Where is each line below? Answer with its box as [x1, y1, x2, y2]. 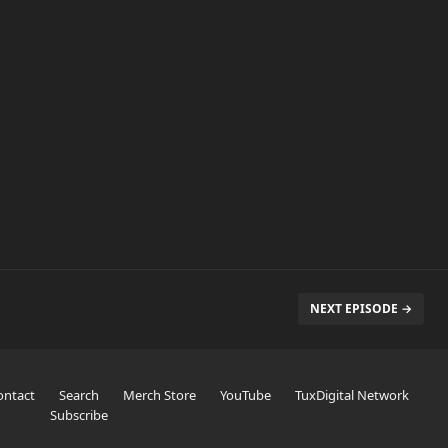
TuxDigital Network [294, 386, 409, 404]
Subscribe [50, 406, 109, 424]
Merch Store [122, 386, 196, 404]
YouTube [219, 386, 271, 404]
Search [58, 386, 99, 404]
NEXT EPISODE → [310, 300, 412, 317]
